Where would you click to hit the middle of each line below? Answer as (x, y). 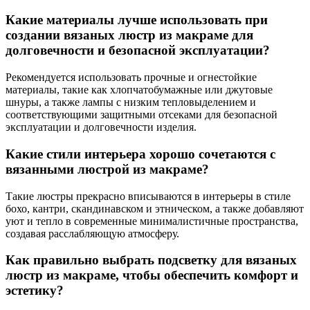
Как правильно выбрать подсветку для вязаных (151, 260)
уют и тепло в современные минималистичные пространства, (152, 221)
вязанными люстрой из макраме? (107, 169)
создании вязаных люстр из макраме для (129, 35)
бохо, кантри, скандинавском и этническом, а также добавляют (155, 208)
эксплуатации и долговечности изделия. (101, 127)
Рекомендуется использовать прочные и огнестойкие (131, 77)
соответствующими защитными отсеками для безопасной (142, 115)
